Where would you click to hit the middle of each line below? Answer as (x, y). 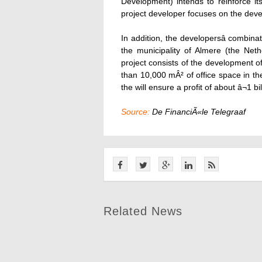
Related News (143, 211)
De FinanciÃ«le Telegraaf (198, 112)
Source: (135, 112)
